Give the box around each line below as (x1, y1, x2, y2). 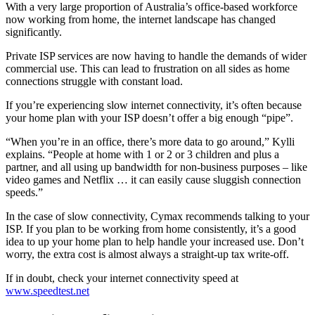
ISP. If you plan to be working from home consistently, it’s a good (6, 223, 296, 236)
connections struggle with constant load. (6, 75, 183, 88)
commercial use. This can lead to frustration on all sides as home (6, 63, 290, 75)
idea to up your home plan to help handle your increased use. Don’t (6, 236, 304, 248)
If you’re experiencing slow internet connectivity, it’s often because (6, 99, 302, 112)
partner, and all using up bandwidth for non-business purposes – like (6, 161, 307, 174)
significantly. (6, 26, 62, 39)
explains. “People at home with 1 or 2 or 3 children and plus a (6, 148, 279, 161)
